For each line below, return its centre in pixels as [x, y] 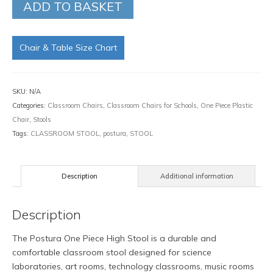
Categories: [30, 105]
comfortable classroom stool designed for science [112, 253]
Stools [42, 119]
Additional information [197, 176]
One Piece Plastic [227, 105]
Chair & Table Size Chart [68, 48]
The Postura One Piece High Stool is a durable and [114, 239]
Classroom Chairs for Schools [152, 105]
